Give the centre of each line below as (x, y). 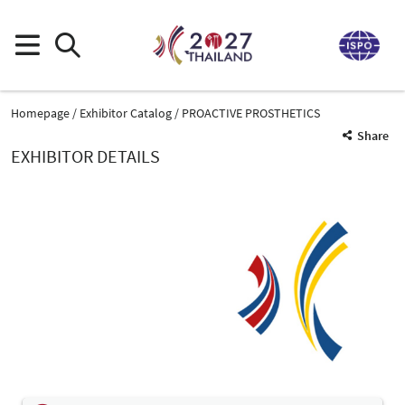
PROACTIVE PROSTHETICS (251, 113)
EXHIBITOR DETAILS (85, 156)
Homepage (40, 113)
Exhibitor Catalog (126, 113)
